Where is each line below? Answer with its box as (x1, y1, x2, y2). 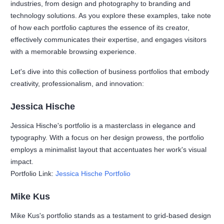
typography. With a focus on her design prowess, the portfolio (10, 133, 204, 141)
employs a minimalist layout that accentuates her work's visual (10, 145, 207, 153)
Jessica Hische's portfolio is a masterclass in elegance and (10, 121, 196, 129)
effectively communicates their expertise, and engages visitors (10, 35, 207, 43)
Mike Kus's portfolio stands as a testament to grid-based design (10, 211, 211, 219)
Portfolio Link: (10, 169, 56, 177)
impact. (10, 157, 34, 165)
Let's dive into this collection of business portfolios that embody (10, 67, 209, 75)
